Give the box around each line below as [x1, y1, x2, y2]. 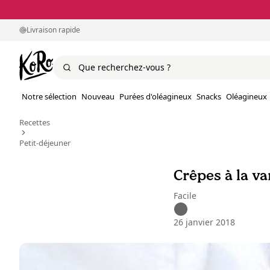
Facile [174, 190, 196, 202]
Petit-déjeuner [19, 137, 71, 149]
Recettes [19, 117, 50, 128]
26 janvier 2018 [174, 216, 235, 228]
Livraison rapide [27, 25, 80, 35]
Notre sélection [22, 91, 77, 102]
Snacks [196, 91, 221, 102]
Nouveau [81, 91, 115, 102]
